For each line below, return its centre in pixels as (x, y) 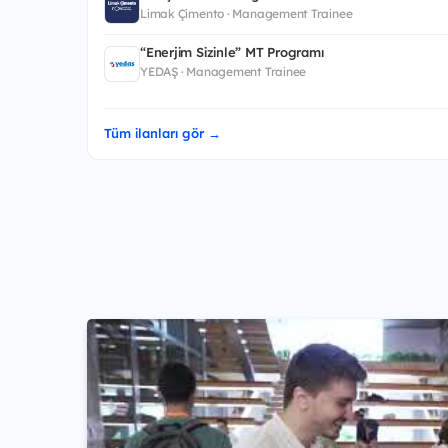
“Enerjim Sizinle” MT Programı (232, 52)
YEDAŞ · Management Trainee (223, 72)
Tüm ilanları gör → (162, 133)
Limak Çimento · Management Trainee (246, 13)
